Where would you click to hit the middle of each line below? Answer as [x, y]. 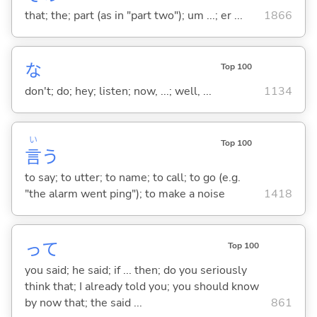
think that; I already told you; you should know [142, 286]
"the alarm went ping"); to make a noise [125, 194]
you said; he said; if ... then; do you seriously [136, 270]
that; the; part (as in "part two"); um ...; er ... [133, 16]
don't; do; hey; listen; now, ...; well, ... [118, 92]
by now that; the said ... [83, 302]
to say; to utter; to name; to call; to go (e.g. [132, 178]
